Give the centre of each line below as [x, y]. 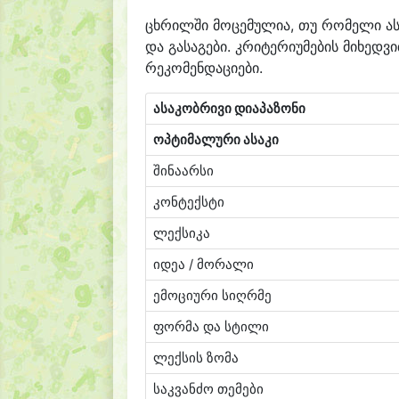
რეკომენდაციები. [204, 68]
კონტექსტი [189, 202]
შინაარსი [183, 171]
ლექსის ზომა [196, 358]
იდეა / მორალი [204, 265]
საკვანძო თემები [208, 389]
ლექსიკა [182, 233]
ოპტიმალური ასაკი [216, 140]
